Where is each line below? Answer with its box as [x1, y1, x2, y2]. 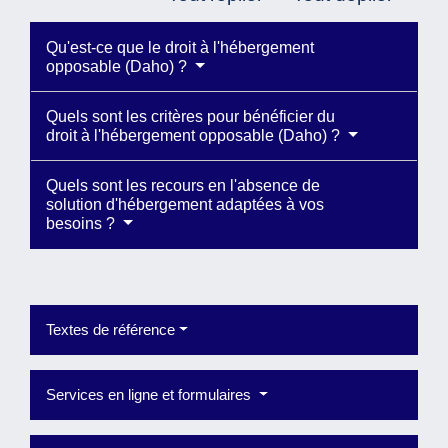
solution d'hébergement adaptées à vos [46, 196, 324, 214]
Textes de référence [46, 321, 175, 339]
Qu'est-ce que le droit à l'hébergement [46, 39, 314, 57]
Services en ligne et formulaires [46, 386, 255, 404]
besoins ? [46, 215, 119, 233]
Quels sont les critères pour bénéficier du [46, 108, 335, 126]
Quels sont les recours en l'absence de [46, 177, 320, 195]
